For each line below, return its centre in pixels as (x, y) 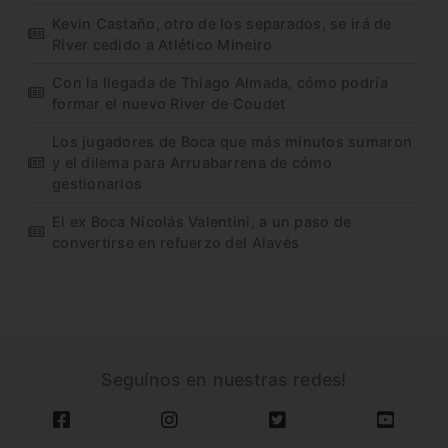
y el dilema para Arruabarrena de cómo (192, 162)
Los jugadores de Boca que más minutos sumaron (232, 141)
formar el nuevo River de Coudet (169, 103)
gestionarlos (97, 183)
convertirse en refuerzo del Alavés (176, 242)
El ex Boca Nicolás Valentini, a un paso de (202, 221)
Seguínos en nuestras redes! (224, 380)
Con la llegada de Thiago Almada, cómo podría (220, 82)
